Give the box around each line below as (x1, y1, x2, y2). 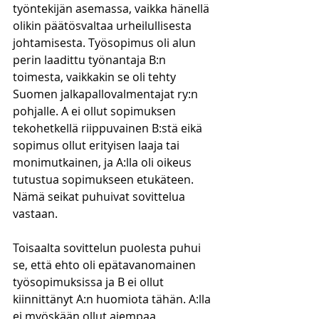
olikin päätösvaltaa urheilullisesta (13, 18, 194, 33)
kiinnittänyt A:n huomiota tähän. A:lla (13, 291, 214, 307)
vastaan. (13, 206, 58, 221)
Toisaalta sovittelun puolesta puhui (13, 240, 204, 256)
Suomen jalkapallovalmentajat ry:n (13, 86, 201, 102)
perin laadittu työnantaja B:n (13, 52, 169, 68)
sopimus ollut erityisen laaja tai (13, 137, 182, 153)
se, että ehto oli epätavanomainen (13, 257, 199, 273)
